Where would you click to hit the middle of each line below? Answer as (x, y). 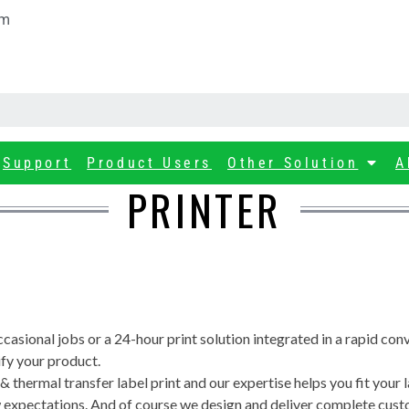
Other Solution (293, 163)
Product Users (149, 163)
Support (37, 163)
